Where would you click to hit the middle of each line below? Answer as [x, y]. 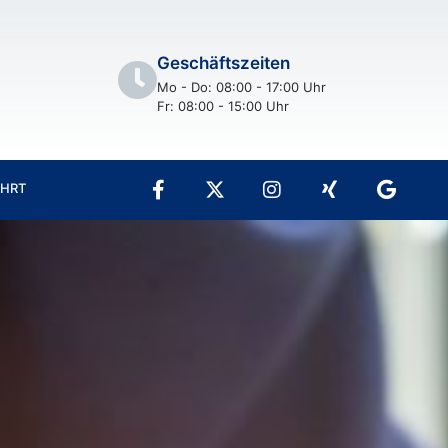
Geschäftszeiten [223, 62]
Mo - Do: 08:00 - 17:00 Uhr [241, 86]
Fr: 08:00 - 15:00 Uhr [222, 105]
